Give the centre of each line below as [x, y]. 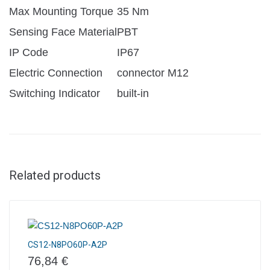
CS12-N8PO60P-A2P [67, 244]
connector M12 [153, 73]
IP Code [29, 52]
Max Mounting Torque [61, 11]
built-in [133, 93]
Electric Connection [56, 73]
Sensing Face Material [63, 32]
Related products [55, 175]
